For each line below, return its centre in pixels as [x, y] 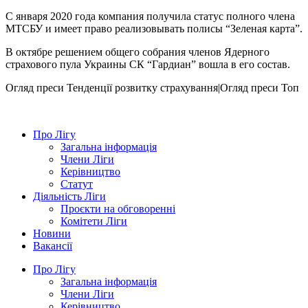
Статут [77, 184]
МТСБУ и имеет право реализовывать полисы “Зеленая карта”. [154, 28]
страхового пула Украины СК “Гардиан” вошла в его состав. [148, 64]
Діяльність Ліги [69, 196]
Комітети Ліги [94, 221]
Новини [52, 233]
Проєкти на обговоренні [118, 208]
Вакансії [53, 245]
